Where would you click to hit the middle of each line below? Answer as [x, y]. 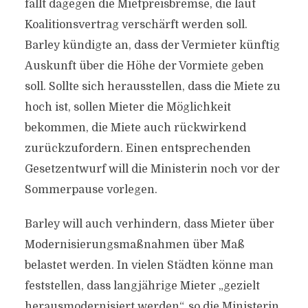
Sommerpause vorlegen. [91, 190]
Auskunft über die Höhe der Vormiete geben [144, 66]
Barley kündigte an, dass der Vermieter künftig [152, 45]
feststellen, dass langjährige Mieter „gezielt [142, 286]
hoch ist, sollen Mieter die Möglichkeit [128, 107]
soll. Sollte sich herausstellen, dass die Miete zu [152, 87]
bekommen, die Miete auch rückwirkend [135, 128]
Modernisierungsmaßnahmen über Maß [134, 245]
